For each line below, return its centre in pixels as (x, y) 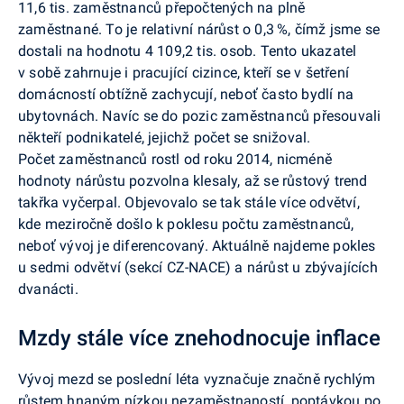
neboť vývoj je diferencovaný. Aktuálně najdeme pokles (197, 245)
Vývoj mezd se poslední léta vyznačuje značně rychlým (197, 379)
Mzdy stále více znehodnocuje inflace (199, 338)
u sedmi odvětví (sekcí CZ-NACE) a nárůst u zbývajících (198, 267)
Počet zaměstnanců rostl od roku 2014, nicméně (175, 159)
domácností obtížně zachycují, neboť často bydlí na (186, 94)
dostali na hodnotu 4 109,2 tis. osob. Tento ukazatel (188, 50)
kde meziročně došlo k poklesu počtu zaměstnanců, (186, 224)
